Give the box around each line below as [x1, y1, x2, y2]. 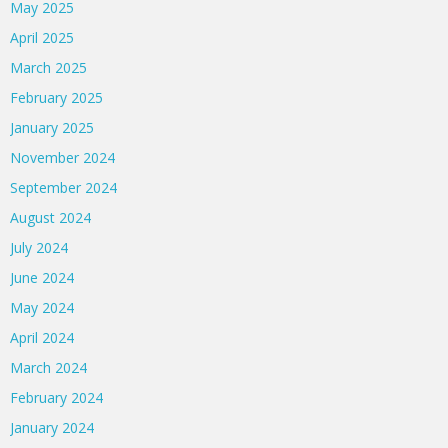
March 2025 [10, 58, 87, 78]
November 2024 [10, 148, 115, 168]
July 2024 [10, 238, 68, 258]
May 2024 [10, 298, 74, 318]
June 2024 [10, 268, 74, 288]
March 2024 [10, 358, 87, 378]
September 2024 [10, 178, 117, 198]
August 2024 [10, 208, 91, 228]
